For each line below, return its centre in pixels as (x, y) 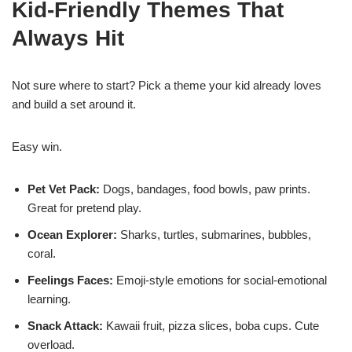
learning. (49, 299)
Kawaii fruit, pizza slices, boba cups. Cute (211, 325)
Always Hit (68, 38)
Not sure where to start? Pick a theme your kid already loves (167, 85)
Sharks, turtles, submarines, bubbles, (214, 234)
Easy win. (37, 146)
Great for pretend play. (84, 207)
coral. (42, 253)
